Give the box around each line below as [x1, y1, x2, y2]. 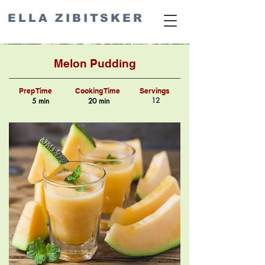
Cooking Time [75, 86, 120, 95]
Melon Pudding [53, 57, 136, 70]
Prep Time [19, 86, 52, 95]
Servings [140, 86, 170, 95]
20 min [88, 96, 109, 106]
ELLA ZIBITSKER [8, 12, 144, 24]
